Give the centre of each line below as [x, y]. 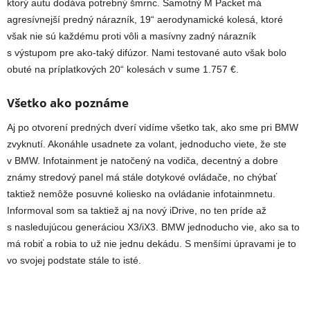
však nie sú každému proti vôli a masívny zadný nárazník [131, 36]
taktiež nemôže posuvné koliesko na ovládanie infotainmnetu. [141, 194]
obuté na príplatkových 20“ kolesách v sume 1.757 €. [123, 70]
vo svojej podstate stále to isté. [74, 261]
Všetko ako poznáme [68, 103]
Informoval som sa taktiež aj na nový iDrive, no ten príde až [137, 211]
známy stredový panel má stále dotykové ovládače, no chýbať [142, 177]
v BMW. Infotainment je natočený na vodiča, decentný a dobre [143, 161]
